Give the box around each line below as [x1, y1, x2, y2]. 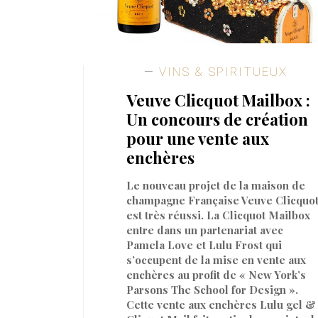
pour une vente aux [126, 127, 269, 149]
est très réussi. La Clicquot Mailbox [126, 207, 310, 222]
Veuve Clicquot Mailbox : [126, 89, 310, 111]
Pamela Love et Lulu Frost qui [126, 237, 282, 252]
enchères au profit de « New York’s [126, 267, 306, 282]
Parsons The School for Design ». [126, 282, 298, 297]
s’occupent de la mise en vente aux [126, 252, 306, 267]
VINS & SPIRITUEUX [155, 65, 287, 79]
